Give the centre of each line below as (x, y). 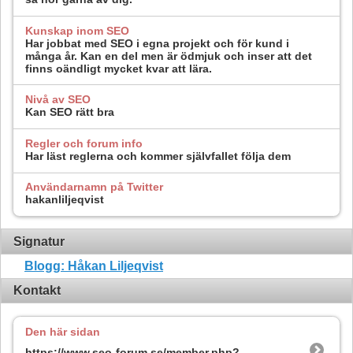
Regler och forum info (84, 143)
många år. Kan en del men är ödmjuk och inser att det (169, 56)
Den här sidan (63, 332)
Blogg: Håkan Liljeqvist (94, 266)
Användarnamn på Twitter (94, 187)
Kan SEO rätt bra (70, 112)
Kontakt (37, 291)
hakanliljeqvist (65, 200)
